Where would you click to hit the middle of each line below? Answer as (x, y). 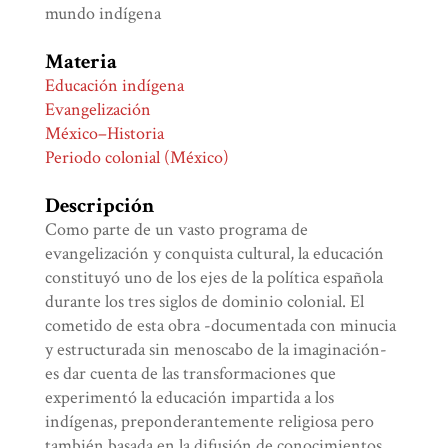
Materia (81, 62)
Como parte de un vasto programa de (177, 230)
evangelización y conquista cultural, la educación (215, 254)
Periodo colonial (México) (137, 158)
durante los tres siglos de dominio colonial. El (205, 302)
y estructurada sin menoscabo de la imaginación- (216, 350)
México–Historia (105, 134)
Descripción (100, 206)
